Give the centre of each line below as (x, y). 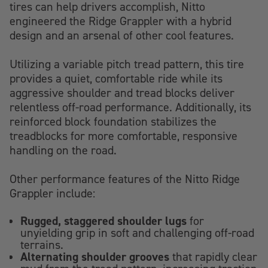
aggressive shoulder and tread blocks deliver (122, 93)
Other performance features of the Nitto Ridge (125, 179)
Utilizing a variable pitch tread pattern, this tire (127, 64)
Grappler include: (52, 193)
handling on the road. (63, 150)
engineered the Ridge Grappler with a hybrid (121, 21)
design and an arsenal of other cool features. (122, 35)
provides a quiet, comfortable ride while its (116, 78)
